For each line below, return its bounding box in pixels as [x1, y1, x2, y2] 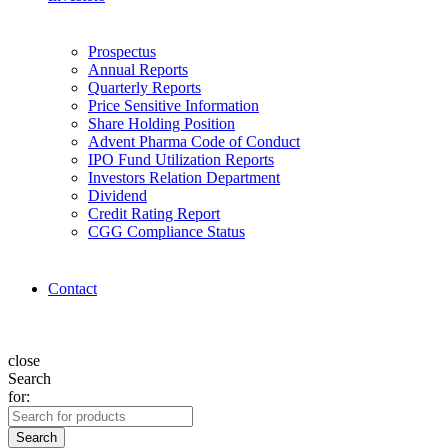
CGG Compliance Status [88, 223, 245, 241]
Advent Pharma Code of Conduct [88, 133, 300, 151]
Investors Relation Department [88, 169, 280, 187]
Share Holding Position [88, 115, 235, 133]
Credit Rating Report [88, 205, 220, 223]
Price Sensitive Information [88, 97, 259, 115]
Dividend [88, 187, 147, 205]
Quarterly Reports [88, 79, 201, 97]
